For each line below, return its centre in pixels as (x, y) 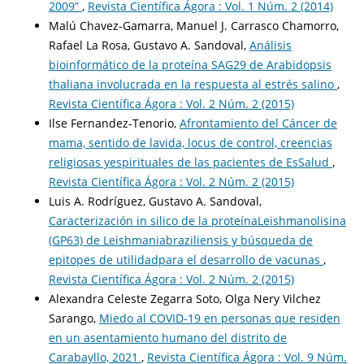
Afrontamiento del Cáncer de (258, 123)
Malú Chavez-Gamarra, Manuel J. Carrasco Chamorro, (193, 26)
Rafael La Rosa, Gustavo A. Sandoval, (149, 45)
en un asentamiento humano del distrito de (167, 338)
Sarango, (74, 318)
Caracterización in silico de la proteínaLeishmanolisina (197, 221)
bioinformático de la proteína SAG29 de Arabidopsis (190, 65)
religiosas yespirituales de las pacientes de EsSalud (190, 162)
